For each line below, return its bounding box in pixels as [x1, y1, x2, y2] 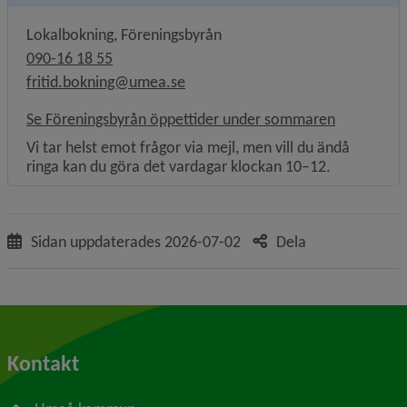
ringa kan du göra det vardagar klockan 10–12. [26, 156, 331, 176]
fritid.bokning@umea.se [26, 72, 185, 92]
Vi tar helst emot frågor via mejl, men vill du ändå [26, 137, 350, 157]
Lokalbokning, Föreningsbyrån [26, 25, 222, 45]
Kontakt [7, 350, 79, 376]
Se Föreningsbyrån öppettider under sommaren [26, 109, 335, 129]
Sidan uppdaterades [31, 232, 164, 252]
